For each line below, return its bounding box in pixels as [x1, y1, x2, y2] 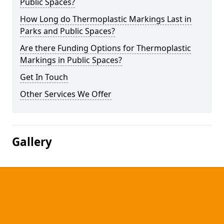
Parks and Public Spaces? [20, 25, 115, 36]
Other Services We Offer [20, 88, 111, 99]
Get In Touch [20, 71, 68, 82]
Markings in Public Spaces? [20, 54, 122, 65]
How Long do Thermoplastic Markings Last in [20, 13, 191, 24]
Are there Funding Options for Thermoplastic [20, 42, 191, 53]
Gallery [12, 134, 52, 149]
